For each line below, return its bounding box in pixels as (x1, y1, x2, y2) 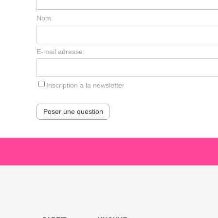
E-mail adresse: (36, 48, 85, 56)
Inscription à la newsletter (46, 81, 125, 90)
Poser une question (43, 108, 103, 116)
